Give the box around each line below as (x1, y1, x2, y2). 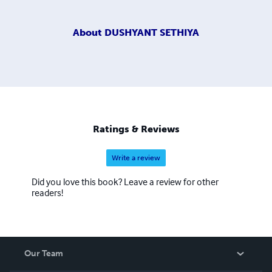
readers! (32, 186, 63, 199)
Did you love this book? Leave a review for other (32, 175, 219, 188)
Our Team (24, 248, 63, 259)
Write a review (112, 154, 160, 163)
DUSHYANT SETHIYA (104, 26, 199, 38)
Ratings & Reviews (92, 123, 180, 135)
